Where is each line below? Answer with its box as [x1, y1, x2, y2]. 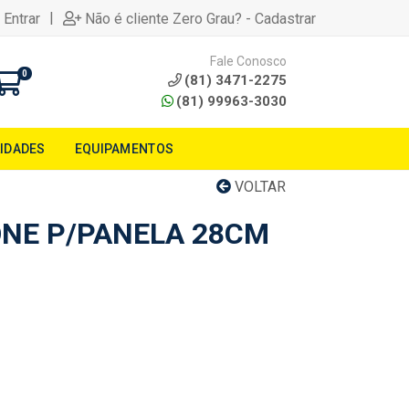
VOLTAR [231, 178, 286, 195]
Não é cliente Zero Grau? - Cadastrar [85, 9, 316, 27]
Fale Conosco [210, 53, 287, 68]
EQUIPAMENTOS [74, 142, 174, 156]
